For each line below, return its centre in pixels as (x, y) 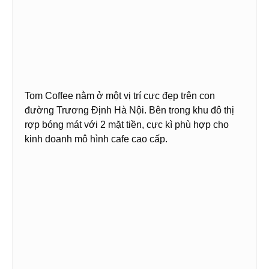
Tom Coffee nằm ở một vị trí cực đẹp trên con (120, 96)
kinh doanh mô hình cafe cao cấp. (96, 139)
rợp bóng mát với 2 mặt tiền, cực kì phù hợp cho (127, 125)
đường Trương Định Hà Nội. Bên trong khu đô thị (129, 110)
